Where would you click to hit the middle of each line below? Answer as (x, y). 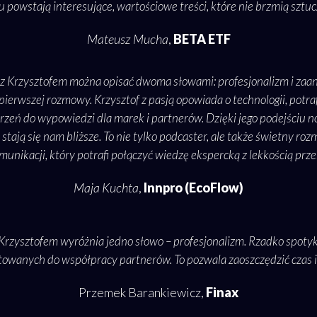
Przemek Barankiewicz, (142, 293)
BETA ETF (201, 39)
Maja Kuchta (106, 188)
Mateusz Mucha (127, 39)
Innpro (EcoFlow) (192, 188)
